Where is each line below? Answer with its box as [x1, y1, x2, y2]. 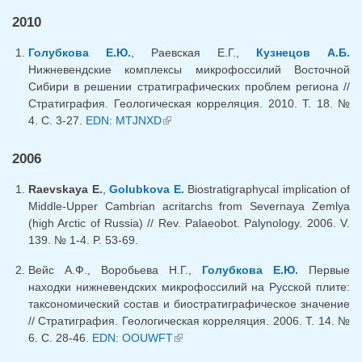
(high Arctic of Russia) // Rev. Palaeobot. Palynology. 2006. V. [28, 217, 350, 230]
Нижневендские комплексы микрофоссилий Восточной [28, 62, 350, 76]
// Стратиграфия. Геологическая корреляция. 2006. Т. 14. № [28, 314, 350, 328]
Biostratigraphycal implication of [183, 183, 350, 196]
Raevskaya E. [28, 183, 103, 196]
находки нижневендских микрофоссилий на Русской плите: [28, 280, 350, 294]
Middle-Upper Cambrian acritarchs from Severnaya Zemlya [28, 200, 350, 213]
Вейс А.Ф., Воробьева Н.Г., [28, 263, 202, 277]
